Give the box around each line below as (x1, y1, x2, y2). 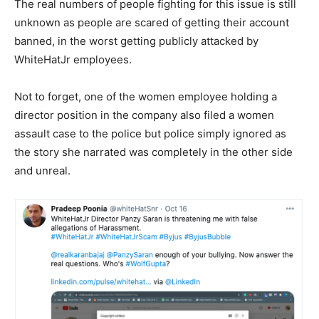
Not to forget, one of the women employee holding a (14, 89, 277, 103)
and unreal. (14, 163, 70, 177)
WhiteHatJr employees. (14, 52, 132, 66)
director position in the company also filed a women (14, 108, 274, 122)
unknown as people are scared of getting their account (14, 15, 289, 29)
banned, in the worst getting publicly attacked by (14, 33, 258, 48)
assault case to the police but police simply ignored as (14, 126, 286, 140)
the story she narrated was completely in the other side (14, 145, 293, 159)
